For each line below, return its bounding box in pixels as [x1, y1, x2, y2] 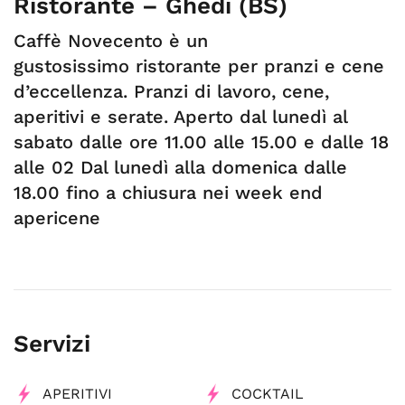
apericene [14, 207, 100, 229]
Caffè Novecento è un [14, 30, 208, 52]
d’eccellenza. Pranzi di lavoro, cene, [14, 80, 329, 102]
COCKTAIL [231, 385, 304, 402]
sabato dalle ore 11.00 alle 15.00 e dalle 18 [14, 131, 389, 153]
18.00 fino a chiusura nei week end [14, 182, 323, 203]
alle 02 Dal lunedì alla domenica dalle [14, 156, 347, 178]
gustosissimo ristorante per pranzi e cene [14, 55, 384, 77]
